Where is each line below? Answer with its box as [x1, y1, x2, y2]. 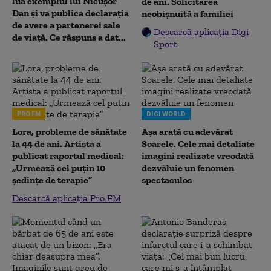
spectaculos [142, 174, 192, 186]
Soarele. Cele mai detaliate [142, 138, 255, 149]
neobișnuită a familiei [142, 8, 233, 19]
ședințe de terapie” [12, 174, 92, 186]
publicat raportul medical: [12, 150, 124, 162]
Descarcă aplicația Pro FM [12, 192, 121, 204]
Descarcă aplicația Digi [154, 26, 249, 38]
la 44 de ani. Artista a [12, 138, 101, 149]
